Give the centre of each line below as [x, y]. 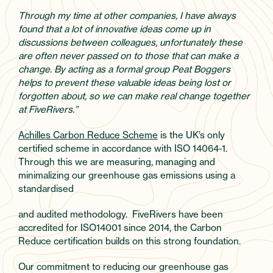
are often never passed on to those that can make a [128, 55]
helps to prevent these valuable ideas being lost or [125, 82]
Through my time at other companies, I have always [127, 15]
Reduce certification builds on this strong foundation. [129, 241]
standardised [46, 188]
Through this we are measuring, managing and [117, 161]
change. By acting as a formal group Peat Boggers [124, 69]
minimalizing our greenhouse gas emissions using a [127, 175]
